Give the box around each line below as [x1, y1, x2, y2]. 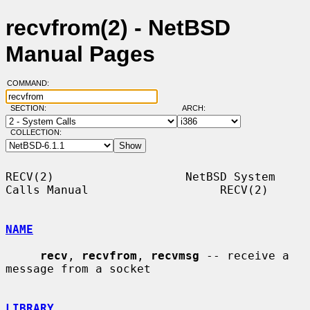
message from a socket [6, 262, 151, 275]
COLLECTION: [10, 128, 62, 137]
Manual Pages [6, 42, 155, 67]
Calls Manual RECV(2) [6, 183, 268, 197]
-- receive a [199, 248, 289, 262]
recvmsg [151, 248, 199, 262]
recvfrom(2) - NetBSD [6, 15, 230, 41]
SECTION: [10, 104, 53, 113]
